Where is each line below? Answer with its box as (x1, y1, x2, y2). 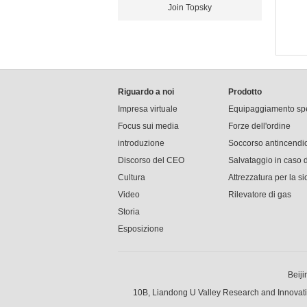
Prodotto (228, 87, 262, 97)
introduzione (118, 138, 164, 148)
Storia (118, 207, 140, 217)
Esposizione (118, 224, 164, 234)
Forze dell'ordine (228, 121, 291, 131)
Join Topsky (168, 3, 212, 12)
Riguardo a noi (118, 87, 174, 97)
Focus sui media (118, 121, 179, 131)
